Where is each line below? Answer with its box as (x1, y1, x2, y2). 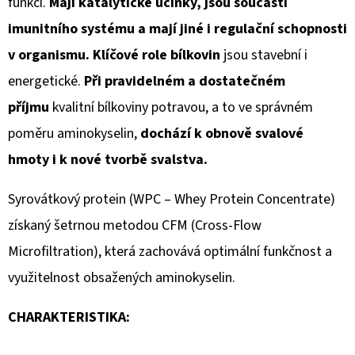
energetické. (8, 71, 81, 91)
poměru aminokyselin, (8, 123, 137, 143)
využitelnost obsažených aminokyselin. (8, 267, 235, 288)
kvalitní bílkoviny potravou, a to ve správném (52, 97, 313, 117)
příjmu (8, 97, 49, 117)
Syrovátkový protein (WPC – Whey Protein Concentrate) (8, 189, 335, 209)
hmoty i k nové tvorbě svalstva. (8, 149, 208, 170)
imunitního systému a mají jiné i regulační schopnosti (8, 18, 347, 39)
